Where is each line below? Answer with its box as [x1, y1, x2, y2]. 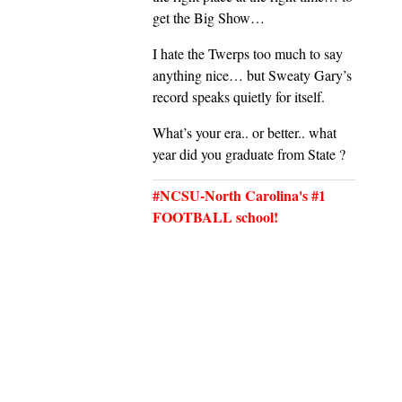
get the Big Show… [153, 8, 265, 28]
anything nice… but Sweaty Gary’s [153, 66, 352, 85]
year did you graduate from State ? [153, 144, 345, 164]
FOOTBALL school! [153, 206, 278, 228]
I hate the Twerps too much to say [153, 44, 343, 64]
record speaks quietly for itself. [153, 87, 325, 107]
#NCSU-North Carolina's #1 [153, 185, 326, 206]
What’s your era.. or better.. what [153, 123, 336, 143]
